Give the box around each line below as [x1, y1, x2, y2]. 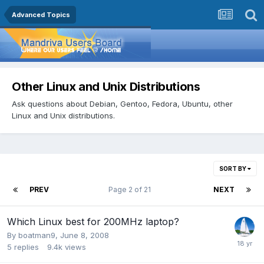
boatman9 [18, 230, 55, 240]
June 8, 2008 [60, 230, 109, 240]
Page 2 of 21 [108, 184, 154, 194]
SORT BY [219, 164, 247, 172]
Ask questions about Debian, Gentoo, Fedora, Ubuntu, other [12, 98, 233, 108]
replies [14, 242, 39, 252]
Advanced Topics [12, 11, 70, 19]
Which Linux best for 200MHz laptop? [7, 215, 179, 227]
